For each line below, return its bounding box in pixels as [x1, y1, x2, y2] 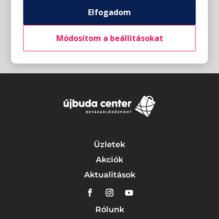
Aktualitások [84, 170, 135, 180]
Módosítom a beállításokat [56, 32, 163, 44]
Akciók [96, 155, 123, 165]
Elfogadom [88, 6, 131, 18]
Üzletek [94, 140, 125, 150]
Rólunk [95, 205, 124, 215]
